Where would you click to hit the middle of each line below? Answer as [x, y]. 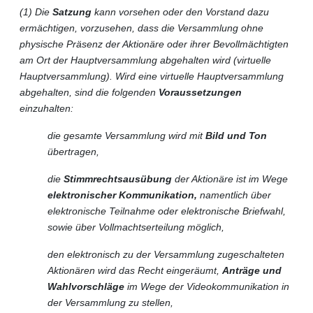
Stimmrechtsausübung [118, 179]
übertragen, [73, 151]
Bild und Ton [236, 135]
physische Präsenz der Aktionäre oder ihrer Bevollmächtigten [154, 44]
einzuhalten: [46, 108]
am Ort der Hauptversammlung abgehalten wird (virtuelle [145, 60]
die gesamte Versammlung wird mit [126, 135]
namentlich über [234, 195]
